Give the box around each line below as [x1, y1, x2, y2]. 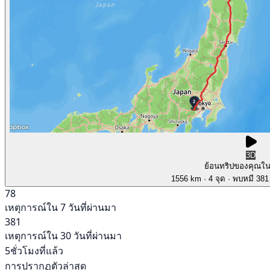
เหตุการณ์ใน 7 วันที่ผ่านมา [5, 200, 116, 214]
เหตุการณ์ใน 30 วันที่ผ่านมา [5, 228, 122, 242]
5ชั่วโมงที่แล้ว [5, 243, 63, 257]
